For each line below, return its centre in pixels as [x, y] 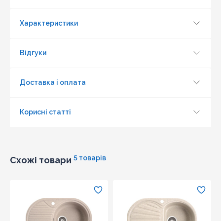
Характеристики [49, 23]
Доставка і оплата [53, 83]
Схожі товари [41, 160]
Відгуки [33, 53]
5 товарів [90, 158]
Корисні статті [45, 112]
